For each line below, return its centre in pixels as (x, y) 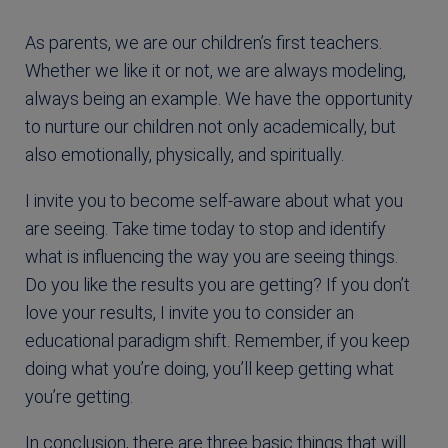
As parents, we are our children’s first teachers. (203, 42)
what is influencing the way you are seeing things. (211, 256)
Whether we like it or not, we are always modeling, (215, 70)
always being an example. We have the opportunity (219, 98)
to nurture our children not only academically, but (210, 126)
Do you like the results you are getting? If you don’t (217, 284)
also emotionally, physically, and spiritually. (184, 154)
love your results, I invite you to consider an (189, 312)
